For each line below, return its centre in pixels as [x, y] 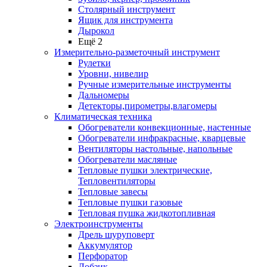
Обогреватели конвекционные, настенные [164, 127]
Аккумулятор [105, 245]
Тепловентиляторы [117, 181]
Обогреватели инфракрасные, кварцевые [162, 138]
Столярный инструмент [127, 9]
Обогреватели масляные [128, 159]
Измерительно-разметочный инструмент [137, 52]
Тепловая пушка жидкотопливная [147, 213]
